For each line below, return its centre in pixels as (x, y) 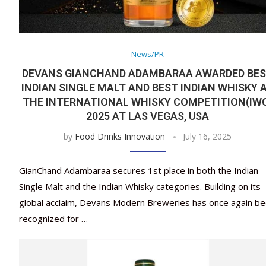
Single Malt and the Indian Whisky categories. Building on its (140, 187)
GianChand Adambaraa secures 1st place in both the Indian (139, 171)
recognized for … (53, 219)
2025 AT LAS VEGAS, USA (148, 116)
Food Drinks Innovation (120, 137)
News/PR (148, 54)
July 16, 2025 (208, 137)
